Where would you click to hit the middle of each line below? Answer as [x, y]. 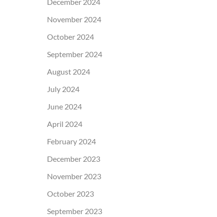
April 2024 [64, 124]
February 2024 [71, 141]
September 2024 [74, 54]
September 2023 [74, 211]
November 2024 [74, 19]
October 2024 [70, 36]
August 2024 [68, 71]
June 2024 [64, 106]
